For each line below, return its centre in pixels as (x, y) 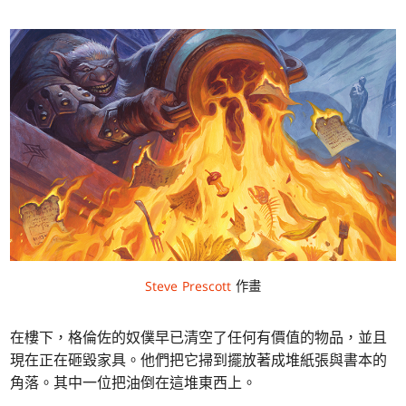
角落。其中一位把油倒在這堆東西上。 (134, 382)
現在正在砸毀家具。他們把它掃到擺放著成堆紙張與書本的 (199, 359)
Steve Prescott (188, 285)
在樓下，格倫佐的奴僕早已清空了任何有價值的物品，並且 (199, 337)
